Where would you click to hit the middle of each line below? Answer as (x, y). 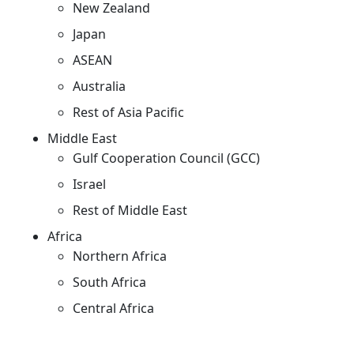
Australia (99, 86)
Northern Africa (120, 256)
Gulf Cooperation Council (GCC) (166, 158)
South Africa (109, 282)
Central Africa (113, 308)
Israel (89, 184)
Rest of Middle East (130, 210)
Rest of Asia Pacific (128, 112)
